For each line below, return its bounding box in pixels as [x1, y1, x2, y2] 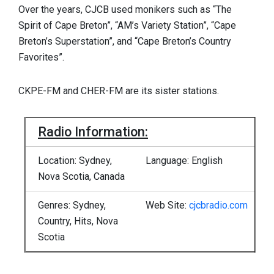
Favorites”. [18, 51, 64, 64]
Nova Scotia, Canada [38, 170, 125, 182]
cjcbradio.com [189, 199, 248, 211]
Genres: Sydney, [38, 199, 106, 211]
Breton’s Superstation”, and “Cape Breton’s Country [18, 35, 231, 48]
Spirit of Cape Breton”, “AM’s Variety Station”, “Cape [18, 20, 236, 32]
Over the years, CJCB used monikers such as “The [18, 4, 232, 16]
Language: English [146, 154, 223, 166]
